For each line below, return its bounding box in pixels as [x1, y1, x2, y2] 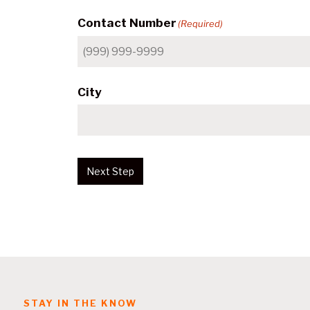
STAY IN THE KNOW [23, 297, 137, 309]
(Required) [178, 17, 224, 29]
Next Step [86, 165, 134, 177]
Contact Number [77, 15, 176, 30]
